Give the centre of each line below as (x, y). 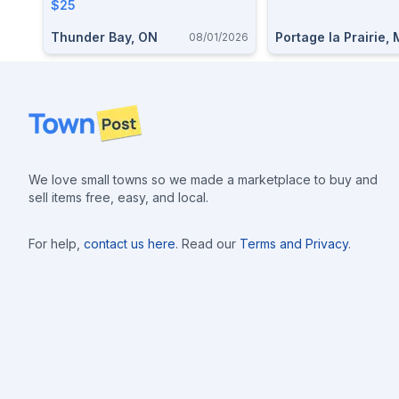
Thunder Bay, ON (104, 37)
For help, (54, 244)
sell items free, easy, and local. (118, 197)
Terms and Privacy (294, 244)
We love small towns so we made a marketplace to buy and (203, 179)
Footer (50, 114)
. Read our (206, 244)
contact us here (130, 244)
